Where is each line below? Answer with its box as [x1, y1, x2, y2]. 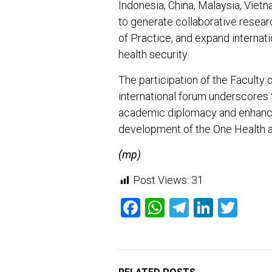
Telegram [189, 196, 268, 220]
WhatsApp [165, 196, 254, 220]
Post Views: [133, 174, 189, 187]
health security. [118, 48, 189, 61]
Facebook [140, 196, 222, 220]
